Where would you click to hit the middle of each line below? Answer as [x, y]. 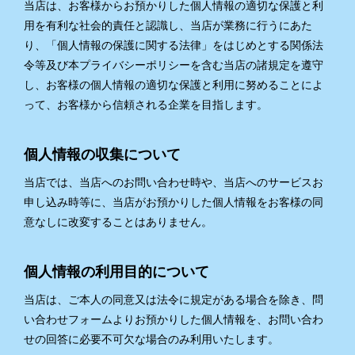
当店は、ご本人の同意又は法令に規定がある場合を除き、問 [174, 300]
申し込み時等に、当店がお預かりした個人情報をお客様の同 [174, 202]
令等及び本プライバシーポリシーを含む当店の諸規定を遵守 [174, 65]
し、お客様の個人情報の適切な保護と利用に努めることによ [174, 85]
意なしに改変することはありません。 [118, 222]
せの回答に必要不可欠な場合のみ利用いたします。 [151, 339]
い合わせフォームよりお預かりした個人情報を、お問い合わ [174, 319]
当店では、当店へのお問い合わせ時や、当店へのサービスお [174, 182]
